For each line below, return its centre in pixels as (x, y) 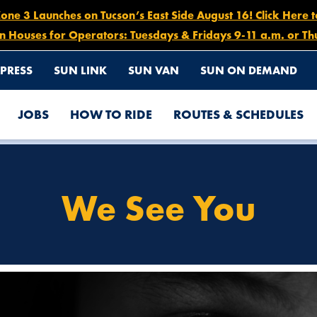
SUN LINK (80, 70)
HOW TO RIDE (111, 114)
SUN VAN (154, 70)
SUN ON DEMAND (249, 70)
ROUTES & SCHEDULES (238, 114)
